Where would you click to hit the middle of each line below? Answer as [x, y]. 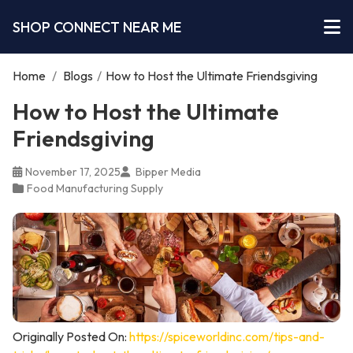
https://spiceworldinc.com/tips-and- [227, 336]
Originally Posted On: [71, 336]
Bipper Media [167, 172]
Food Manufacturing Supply [95, 188]
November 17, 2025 [73, 172]
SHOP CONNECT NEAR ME [97, 27]
